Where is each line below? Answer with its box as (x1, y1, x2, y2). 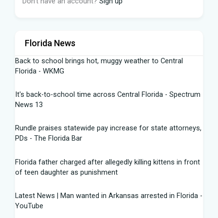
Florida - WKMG (15, 66, 64, 75)
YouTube (15, 201, 43, 210)
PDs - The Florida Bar (15, 134, 82, 143)
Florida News (25, 37, 75, 48)
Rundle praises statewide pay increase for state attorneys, (15, 124, 201, 133)
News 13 (15, 100, 43, 109)
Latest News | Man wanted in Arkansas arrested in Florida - (15, 191, 202, 200)
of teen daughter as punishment (15, 167, 118, 177)
